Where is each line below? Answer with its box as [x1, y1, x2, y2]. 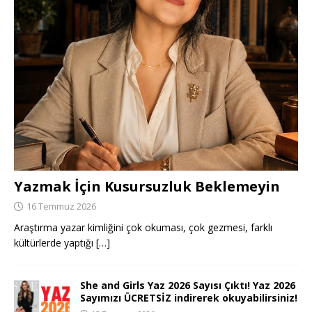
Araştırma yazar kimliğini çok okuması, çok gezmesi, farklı [14, 220, 272, 234]
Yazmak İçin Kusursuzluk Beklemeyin [14, 176, 280, 196]
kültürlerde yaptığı [14, 235, 96, 249]
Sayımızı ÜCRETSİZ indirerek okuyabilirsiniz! [80, 290, 297, 304]
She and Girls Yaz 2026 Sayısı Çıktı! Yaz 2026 [80, 278, 295, 292]
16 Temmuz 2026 [26, 199, 96, 212]
